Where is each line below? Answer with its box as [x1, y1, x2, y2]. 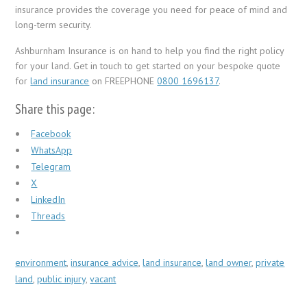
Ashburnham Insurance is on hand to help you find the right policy [15, 45, 284, 58]
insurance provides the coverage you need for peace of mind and [15, 3, 288, 16]
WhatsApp [31, 144, 73, 157]
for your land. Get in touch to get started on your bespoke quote [15, 60, 281, 73]
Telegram [31, 160, 71, 173]
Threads [31, 210, 66, 223]
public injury [37, 273, 86, 286]
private [256, 256, 285, 269]
